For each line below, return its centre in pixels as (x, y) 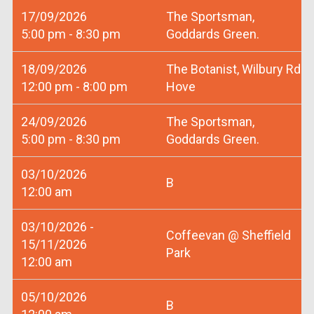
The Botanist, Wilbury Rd (233, 69)
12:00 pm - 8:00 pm (74, 87)
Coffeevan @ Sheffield (228, 235)
